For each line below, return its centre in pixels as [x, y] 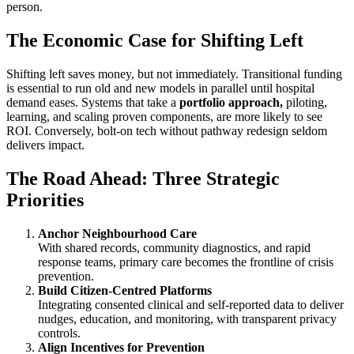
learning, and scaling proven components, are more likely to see [164, 117]
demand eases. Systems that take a [93, 103]
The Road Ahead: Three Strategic [143, 179]
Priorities [45, 200]
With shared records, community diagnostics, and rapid [174, 247]
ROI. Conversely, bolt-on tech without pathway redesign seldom [167, 131]
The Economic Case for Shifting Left [155, 41]
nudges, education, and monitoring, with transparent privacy [187, 318]
